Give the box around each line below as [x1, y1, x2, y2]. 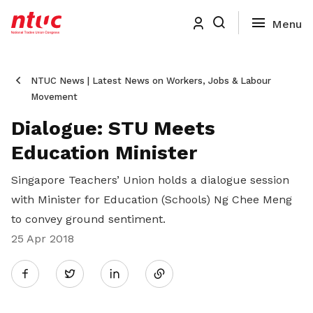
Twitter [50, 259, 137, 288]
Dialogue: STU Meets [11, 117, 215, 140]
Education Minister [11, 141, 197, 164]
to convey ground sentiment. [11, 212, 166, 226]
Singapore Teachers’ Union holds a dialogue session [11, 173, 289, 187]
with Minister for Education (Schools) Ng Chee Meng [11, 193, 292, 206]
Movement [31, 92, 78, 102]
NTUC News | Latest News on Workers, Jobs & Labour [31, 75, 271, 86]
